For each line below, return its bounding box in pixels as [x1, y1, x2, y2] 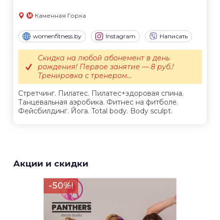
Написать [160, 32, 188, 40]
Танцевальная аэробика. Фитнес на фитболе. [18, 98, 178, 107]
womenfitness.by [33, 32, 82, 40]
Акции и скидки [13, 159, 88, 169]
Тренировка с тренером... [38, 71, 132, 81]
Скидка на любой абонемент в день [38, 54, 170, 63]
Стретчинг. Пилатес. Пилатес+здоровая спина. [18, 89, 184, 98]
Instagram [106, 32, 136, 40]
